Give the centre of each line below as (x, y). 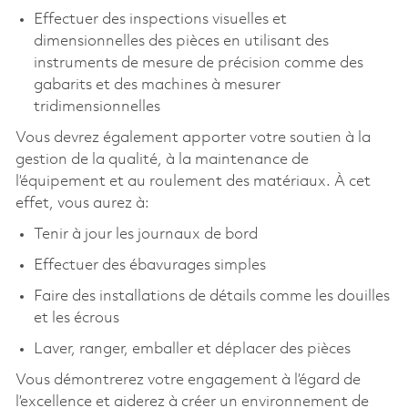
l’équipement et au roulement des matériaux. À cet (193, 181)
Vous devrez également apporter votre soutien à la (193, 138)
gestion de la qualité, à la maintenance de (162, 159)
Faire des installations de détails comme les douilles (211, 296)
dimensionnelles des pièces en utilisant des (181, 41)
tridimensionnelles (97, 107)
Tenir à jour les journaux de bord (145, 234)
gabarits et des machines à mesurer (157, 85)
